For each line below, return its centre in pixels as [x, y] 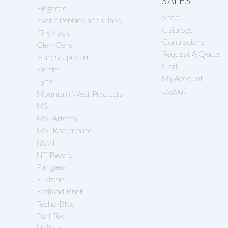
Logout [174, 91]
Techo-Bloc [55, 203]
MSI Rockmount [64, 130]
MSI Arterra [57, 118]
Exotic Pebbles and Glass [79, 20]
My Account [183, 78]
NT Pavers [55, 154]
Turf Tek [50, 215]
